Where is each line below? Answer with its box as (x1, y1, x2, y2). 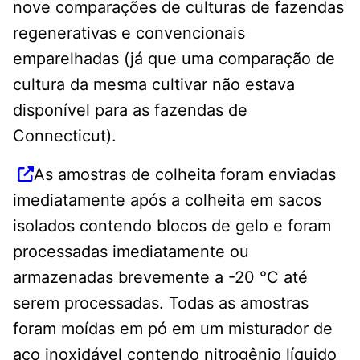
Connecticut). (13, 125, 117, 145)
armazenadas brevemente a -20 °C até (13, 267, 308, 287)
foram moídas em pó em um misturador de (13, 318, 333, 338)
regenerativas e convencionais (13, 22, 245, 43)
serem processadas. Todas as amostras (13, 292, 309, 313)
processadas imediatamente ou (13, 241, 249, 261)
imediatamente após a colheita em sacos (13, 190, 321, 210)
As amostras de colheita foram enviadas (34, 164, 336, 184)
